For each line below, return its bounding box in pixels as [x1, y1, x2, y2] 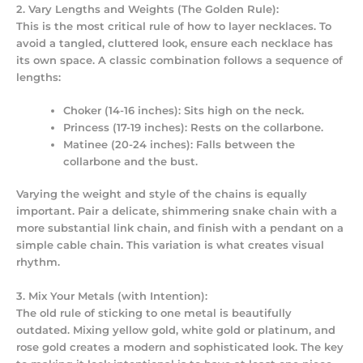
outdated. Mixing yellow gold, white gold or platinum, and [16, 323, 335, 336]
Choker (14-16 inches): [63, 105, 181, 117]
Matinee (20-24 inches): [63, 139, 194, 152]
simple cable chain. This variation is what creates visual [16, 239, 324, 252]
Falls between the [193, 139, 296, 152]
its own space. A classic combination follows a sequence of [16, 53, 343, 66]
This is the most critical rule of [16, 19, 187, 32]
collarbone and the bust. [63, 156, 199, 169]
